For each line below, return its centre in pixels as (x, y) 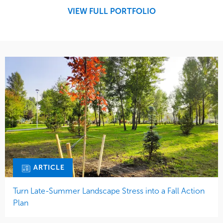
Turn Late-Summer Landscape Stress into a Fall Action (109, 191)
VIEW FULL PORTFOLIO (111, 11)
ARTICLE (48, 168)
